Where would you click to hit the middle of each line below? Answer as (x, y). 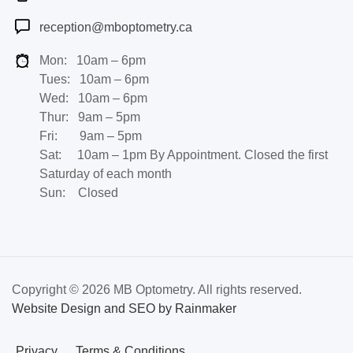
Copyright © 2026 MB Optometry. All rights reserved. (157, 290)
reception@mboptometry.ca (116, 28)
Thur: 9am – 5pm (90, 117)
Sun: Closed (79, 193)
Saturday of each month (106, 174)
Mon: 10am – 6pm (93, 61)
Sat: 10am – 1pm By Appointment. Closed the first (184, 155)
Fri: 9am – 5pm (91, 136)
